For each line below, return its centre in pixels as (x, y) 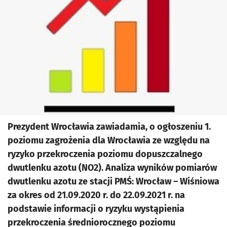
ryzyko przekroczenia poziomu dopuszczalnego (105, 154)
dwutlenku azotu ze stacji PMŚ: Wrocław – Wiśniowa (113, 181)
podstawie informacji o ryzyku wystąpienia (96, 209)
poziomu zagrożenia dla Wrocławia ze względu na (109, 140)
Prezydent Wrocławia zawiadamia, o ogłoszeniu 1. (109, 126)
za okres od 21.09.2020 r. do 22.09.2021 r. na (96, 195)
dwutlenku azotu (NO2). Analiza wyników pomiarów (112, 167)
